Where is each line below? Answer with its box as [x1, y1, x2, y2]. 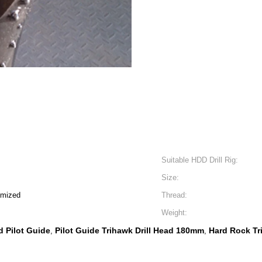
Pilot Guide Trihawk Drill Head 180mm [55, 226, 204, 235]
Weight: [161, 208, 187, 217]
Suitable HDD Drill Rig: [161, 156, 238, 164]
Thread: [161, 191, 187, 199]
